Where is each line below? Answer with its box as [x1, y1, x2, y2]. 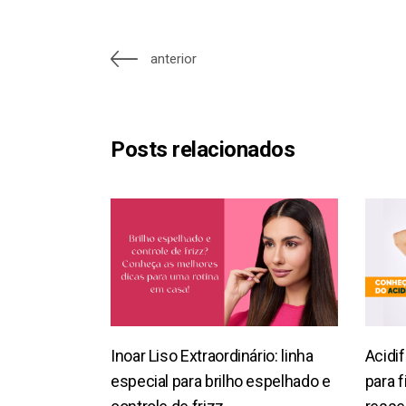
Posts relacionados [111, 136, 295, 162]
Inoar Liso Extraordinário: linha [111, 345, 314, 365]
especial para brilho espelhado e [111, 371, 331, 391]
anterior [150, 50, 197, 67]
